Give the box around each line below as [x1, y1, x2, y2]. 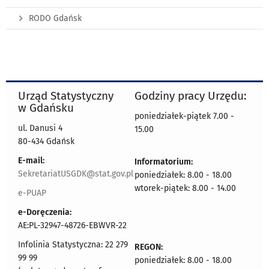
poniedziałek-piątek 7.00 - [134, 110, 234, 121]
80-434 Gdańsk [18, 136, 74, 147]
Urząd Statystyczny [18, 88, 113, 103]
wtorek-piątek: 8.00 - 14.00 [134, 183, 236, 193]
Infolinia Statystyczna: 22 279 [18, 239, 128, 250]
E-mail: [18, 155, 44, 166]
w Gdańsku [18, 100, 74, 115]
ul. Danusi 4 [18, 122, 62, 133]
